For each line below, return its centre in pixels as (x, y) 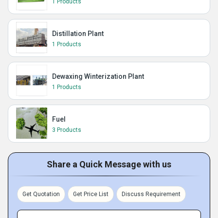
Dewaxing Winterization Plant (98, 76)
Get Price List (91, 194)
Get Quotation (41, 194)
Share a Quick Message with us (109, 164)
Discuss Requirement (151, 194)
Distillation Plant (78, 34)
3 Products (67, 130)
